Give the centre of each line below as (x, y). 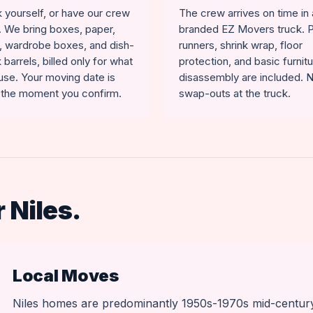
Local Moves (66, 276)
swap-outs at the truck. (235, 93)
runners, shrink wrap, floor (241, 45)
